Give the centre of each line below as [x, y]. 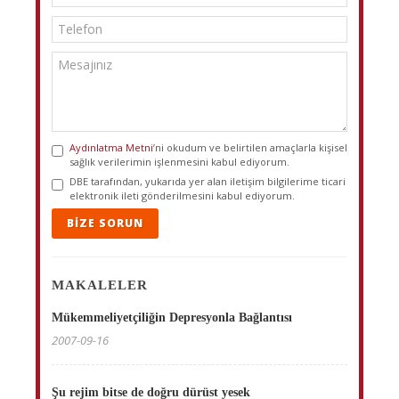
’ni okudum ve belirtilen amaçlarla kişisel [250, 147]
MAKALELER [100, 285]
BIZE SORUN [105, 223]
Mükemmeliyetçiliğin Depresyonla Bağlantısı [172, 318]
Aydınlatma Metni [111, 147]
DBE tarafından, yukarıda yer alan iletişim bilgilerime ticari [208, 181]
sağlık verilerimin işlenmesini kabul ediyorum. [179, 162]
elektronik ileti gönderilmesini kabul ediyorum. [182, 195]
